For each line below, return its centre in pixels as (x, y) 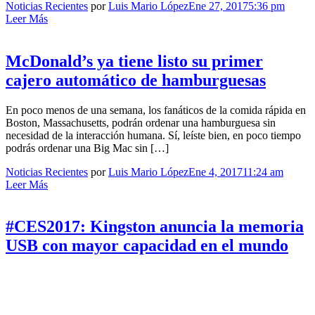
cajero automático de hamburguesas (136, 80)
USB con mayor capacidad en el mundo (147, 246)
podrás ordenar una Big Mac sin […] (87, 148)
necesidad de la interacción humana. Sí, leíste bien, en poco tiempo (153, 135)
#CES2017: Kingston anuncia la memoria (155, 227)
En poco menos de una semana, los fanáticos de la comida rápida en (156, 110)
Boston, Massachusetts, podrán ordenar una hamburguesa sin (141, 122)
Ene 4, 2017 (216, 172)
